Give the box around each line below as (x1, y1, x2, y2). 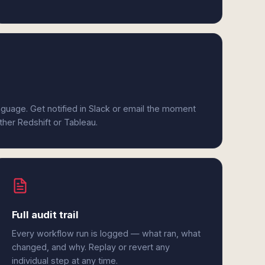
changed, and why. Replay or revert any (11, 242, 170, 252)
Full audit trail (11, 209, 79, 221)
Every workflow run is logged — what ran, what (11, 228, 201, 238)
